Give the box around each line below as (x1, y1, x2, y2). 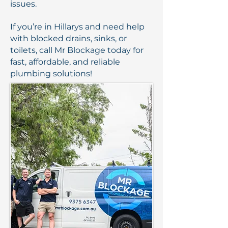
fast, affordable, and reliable (10, 57, 120, 67)
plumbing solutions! (10, 69, 92, 78)
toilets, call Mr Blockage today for (10, 45, 144, 55)
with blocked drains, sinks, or (10, 34, 127, 43)
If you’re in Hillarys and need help (10, 22, 145, 32)
